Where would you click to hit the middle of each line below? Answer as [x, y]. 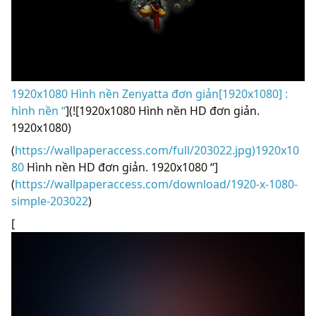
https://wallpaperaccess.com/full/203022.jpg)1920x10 [157, 150]
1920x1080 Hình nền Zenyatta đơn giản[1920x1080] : [150, 93]
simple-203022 [50, 201]
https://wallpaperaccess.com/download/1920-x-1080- [156, 184]
